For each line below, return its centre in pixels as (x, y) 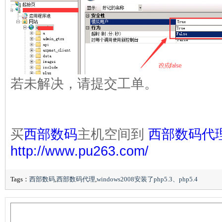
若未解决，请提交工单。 (84, 83)
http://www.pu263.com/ (80, 151)
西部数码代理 (76, 179)
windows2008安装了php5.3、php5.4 (147, 179)
